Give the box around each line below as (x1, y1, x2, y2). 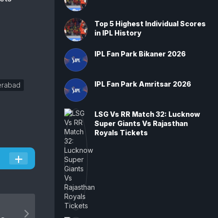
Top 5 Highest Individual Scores (94, 19, 206, 28)
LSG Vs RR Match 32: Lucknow (94, 110, 200, 118)
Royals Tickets (94, 128, 148, 137)
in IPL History (94, 29, 142, 37)
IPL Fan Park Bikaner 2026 (94, 50, 186, 58)
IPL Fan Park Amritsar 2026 (94, 80, 191, 88)
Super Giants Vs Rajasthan (94, 119, 188, 127)
